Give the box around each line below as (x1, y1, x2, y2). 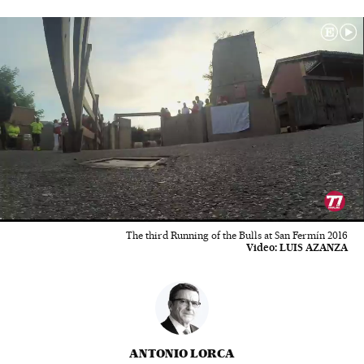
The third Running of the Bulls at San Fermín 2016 (126, 229, 348, 241)
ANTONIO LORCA (129, 346, 235, 361)
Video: (246, 241, 277, 253)
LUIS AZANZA (279, 241, 348, 253)
